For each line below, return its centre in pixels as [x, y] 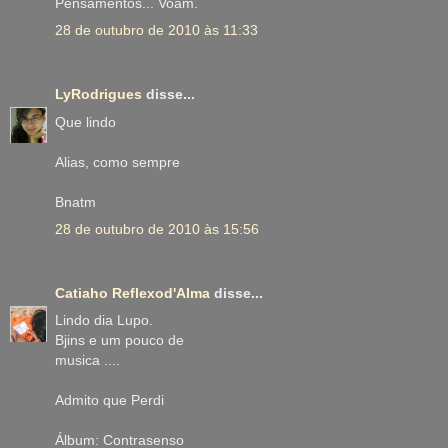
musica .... [87, 360]
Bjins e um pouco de [119, 340]
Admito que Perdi [109, 400]
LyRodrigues [98, 94]
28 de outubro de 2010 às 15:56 [157, 228]
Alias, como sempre [117, 161]
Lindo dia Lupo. [104, 320]
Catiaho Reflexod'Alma [132, 292]
